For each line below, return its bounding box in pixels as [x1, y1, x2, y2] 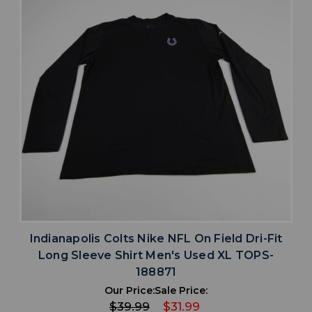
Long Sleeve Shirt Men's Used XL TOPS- [38, 248, 274, 262]
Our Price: [104, 283, 155, 297]
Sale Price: [155, 283, 208, 297]
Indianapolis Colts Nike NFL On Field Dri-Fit [29, 231, 283, 245]
